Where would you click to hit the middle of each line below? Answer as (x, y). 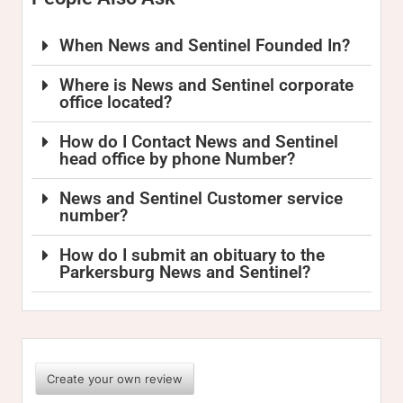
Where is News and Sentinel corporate (207, 85)
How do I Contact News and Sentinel (199, 142)
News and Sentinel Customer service (201, 198)
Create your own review (115, 379)
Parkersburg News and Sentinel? (185, 272)
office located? (116, 102)
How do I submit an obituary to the (193, 255)
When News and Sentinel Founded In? (205, 45)
